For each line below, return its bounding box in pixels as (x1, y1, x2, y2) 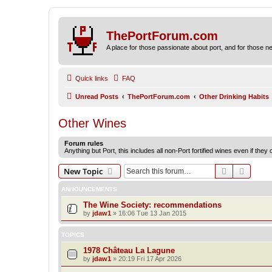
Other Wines (58, 116, 126, 130)
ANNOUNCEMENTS (61, 185, 117, 192)
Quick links (75, 74, 108, 82)
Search (229, 165, 254, 176)
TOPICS (61, 231, 84, 238)
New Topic (64, 165, 103, 177)
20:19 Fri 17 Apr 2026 (118, 254, 182, 262)
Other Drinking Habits (199, 92, 269, 100)
